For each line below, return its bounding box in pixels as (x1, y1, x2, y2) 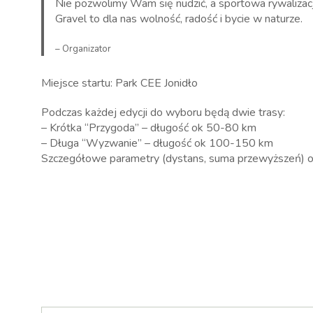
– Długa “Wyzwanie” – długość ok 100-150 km (41, 136, 273, 151)
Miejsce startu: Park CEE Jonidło (41, 75, 198, 91)
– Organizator (55, 43, 111, 55)
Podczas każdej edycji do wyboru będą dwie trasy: (41, 105, 285, 120)
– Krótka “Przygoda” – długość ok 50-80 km (41, 120, 256, 136)
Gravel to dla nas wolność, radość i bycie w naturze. (55, 11, 303, 27)
